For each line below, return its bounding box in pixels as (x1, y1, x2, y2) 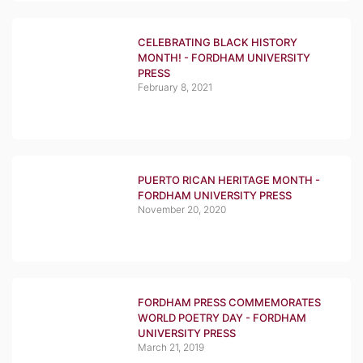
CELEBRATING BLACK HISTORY (138, 36, 297, 49)
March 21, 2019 (138, 341, 204, 353)
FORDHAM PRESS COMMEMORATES (138, 296, 321, 309)
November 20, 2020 (138, 203, 226, 216)
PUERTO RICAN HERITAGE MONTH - (138, 173, 320, 186)
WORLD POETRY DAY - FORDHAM (138, 311, 306, 324)
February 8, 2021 (138, 81, 212, 93)
